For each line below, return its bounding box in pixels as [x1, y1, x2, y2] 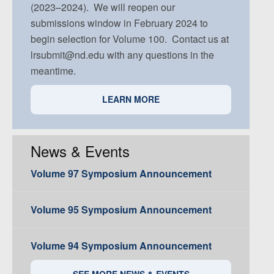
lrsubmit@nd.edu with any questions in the [31, 48, 214, 62]
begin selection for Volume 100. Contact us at [31, 32, 229, 46]
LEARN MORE [102, 93, 160, 106]
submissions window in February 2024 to [31, 16, 208, 31]
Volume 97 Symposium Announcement [31, 166, 212, 180]
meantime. [31, 64, 76, 78]
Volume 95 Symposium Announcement [31, 202, 212, 217]
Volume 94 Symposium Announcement [31, 238, 212, 253]
